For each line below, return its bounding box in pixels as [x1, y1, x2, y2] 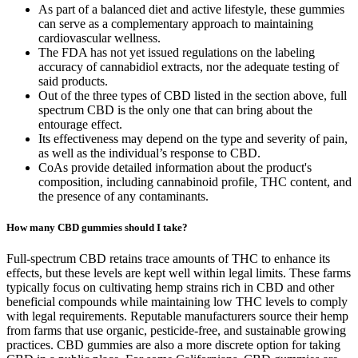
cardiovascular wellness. [38, 30, 161, 45]
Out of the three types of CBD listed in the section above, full [38, 88, 347, 102]
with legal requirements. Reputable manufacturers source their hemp [6, 308, 348, 323]
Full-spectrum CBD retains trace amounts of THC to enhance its [6, 251, 330, 265]
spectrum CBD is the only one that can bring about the [38, 102, 312, 117]
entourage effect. [38, 117, 122, 131]
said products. [38, 74, 108, 88]
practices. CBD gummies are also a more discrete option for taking [6, 337, 340, 352]
